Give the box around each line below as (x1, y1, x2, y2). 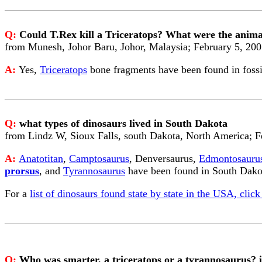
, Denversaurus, (129, 153, 199, 164)
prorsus (5, 165, 39, 177)
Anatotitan (19, 153, 63, 164)
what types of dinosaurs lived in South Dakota (19, 118, 227, 129)
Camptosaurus (69, 153, 129, 164)
